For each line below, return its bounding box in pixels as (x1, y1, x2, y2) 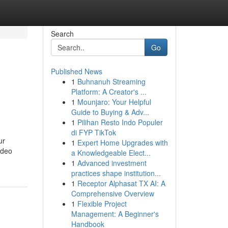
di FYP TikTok (71, 127, 116, 137)
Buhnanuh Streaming (77, 76, 146, 87)
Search (50, 28, 74, 39)
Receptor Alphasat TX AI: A (77, 178, 165, 188)
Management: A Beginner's (71, 209, 159, 219)
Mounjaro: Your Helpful (77, 97, 151, 107)
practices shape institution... (71, 168, 161, 178)
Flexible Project (77, 198, 127, 209)
